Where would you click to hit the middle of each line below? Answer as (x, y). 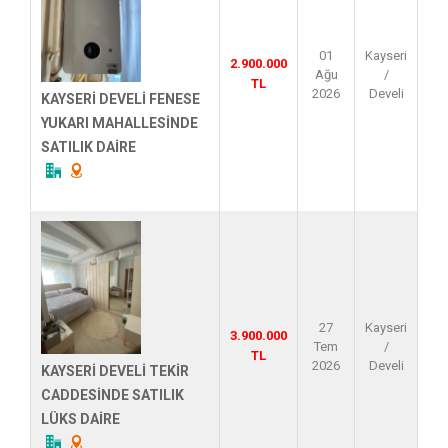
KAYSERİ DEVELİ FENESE (120, 99)
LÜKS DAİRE (80, 419)
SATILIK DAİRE (88, 147)
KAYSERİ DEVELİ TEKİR (115, 371)
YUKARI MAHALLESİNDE (119, 123)
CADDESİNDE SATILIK (112, 395)
